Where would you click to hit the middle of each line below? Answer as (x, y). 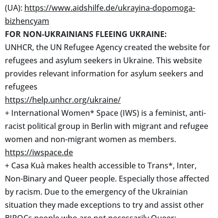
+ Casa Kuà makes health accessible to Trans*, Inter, (101, 165)
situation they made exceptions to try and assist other (104, 205)
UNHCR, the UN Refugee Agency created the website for (108, 47)
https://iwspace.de (39, 152)
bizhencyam (27, 21)
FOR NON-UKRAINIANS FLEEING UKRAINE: (86, 34)
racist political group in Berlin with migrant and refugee (107, 126)
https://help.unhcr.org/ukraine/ (63, 100)
